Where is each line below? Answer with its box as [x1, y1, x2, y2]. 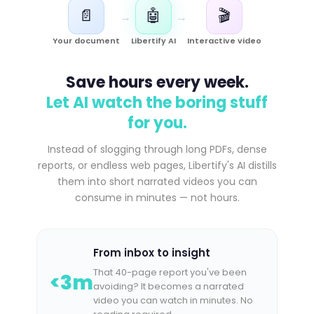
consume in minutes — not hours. [74, 191, 240, 205]
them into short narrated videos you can [57, 175, 257, 189]
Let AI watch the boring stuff [46, 92, 268, 114]
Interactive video [187, 35, 261, 46]
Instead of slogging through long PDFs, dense [47, 142, 267, 156]
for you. [127, 112, 187, 134]
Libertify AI [131, 35, 176, 46]
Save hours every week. [65, 71, 249, 93]
